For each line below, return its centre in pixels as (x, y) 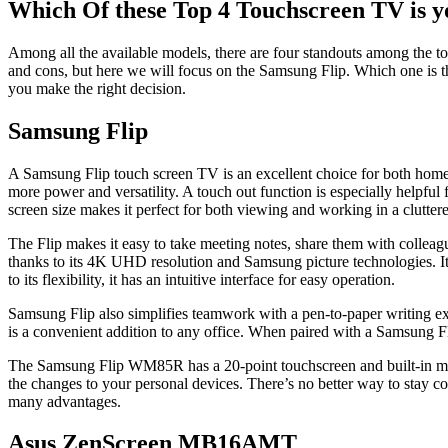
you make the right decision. (97, 88)
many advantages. (64, 401)
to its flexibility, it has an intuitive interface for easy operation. (201, 279)
